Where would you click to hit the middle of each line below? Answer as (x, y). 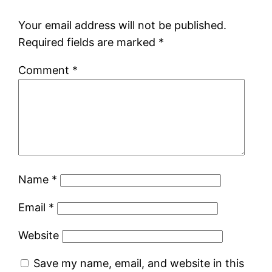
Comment (46, 70)
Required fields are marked (89, 42)
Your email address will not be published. (123, 25)
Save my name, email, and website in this (139, 263)
